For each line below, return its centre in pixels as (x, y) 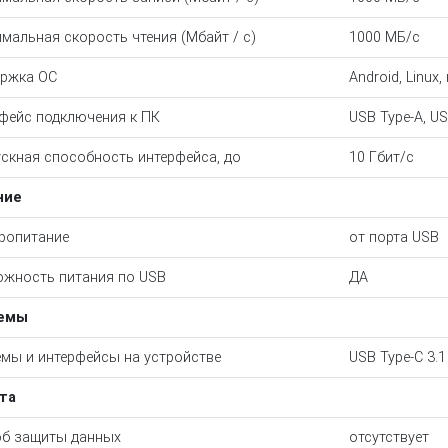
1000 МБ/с (384, 37)
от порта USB (393, 237)
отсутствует (388, 437)
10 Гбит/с (381, 157)
